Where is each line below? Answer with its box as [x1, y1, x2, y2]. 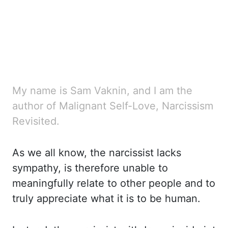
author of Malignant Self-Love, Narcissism [12, 100, 213, 112]
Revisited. [12, 115, 60, 127]
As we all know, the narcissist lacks [12, 147, 181, 159]
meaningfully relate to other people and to [12, 177, 215, 189]
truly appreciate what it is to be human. [12, 192, 201, 205]
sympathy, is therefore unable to [12, 162, 168, 174]
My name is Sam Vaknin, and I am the [12, 84, 192, 97]
